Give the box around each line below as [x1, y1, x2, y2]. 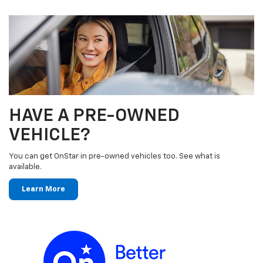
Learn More [22, 186, 65, 194]
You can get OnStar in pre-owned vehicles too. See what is [9, 153, 220, 161]
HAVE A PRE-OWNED [9, 107, 180, 126]
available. [9, 163, 42, 171]
